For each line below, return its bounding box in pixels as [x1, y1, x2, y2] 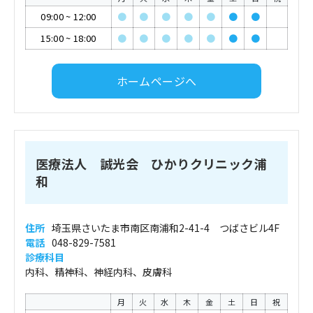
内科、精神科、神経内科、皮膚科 [25, 265, 172, 279]
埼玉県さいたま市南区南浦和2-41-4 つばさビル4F [52, 221, 279, 235]
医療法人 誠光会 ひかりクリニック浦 [36, 154, 267, 173]
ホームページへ [116, 72, 197, 89]
